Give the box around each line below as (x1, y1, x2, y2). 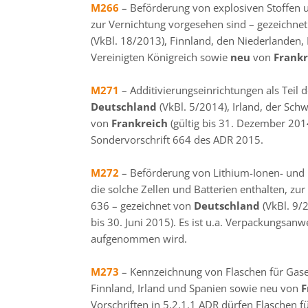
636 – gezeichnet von (91, 199, 194, 212)
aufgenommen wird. (91, 232, 187, 245)
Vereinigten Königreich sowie (91, 50, 230, 64)
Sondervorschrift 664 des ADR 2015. (91, 133, 263, 146)
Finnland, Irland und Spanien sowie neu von (91, 281, 301, 295)
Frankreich (111, 116, 170, 130)
